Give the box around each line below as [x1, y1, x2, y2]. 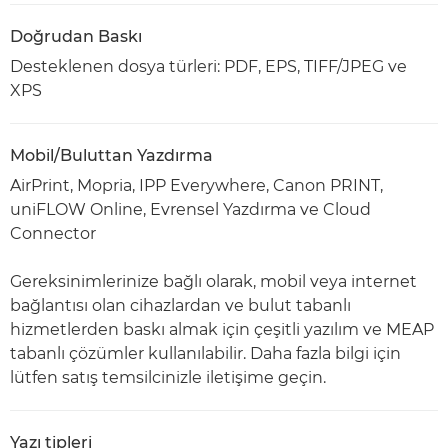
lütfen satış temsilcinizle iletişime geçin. [10, 368, 326, 387]
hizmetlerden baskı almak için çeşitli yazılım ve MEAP [10, 320, 434, 339]
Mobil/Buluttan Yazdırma [10, 146, 213, 165]
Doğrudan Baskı [10, 27, 142, 46]
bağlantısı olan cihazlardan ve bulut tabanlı [10, 296, 351, 315]
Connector [10, 224, 96, 243]
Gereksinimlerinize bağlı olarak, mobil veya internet [10, 272, 417, 291]
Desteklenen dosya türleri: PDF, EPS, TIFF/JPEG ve [10, 57, 407, 76]
